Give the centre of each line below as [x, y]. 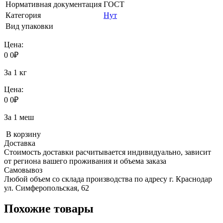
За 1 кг [15, 72]
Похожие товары [49, 209]
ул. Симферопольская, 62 [47, 188]
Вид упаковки [29, 26]
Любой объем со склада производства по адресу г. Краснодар [108, 179]
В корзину [22, 134]
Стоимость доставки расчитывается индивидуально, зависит [108, 152]
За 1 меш [19, 117]
